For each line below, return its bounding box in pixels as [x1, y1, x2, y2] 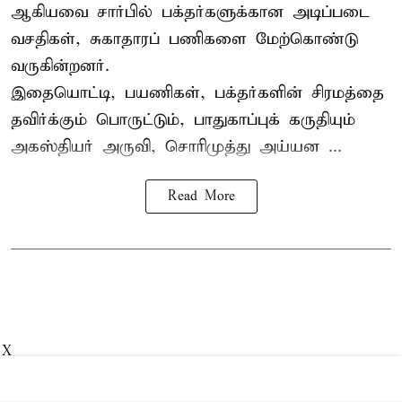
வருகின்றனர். [11, 55, 109, 76]
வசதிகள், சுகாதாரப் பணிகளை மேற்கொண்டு [11, 28, 358, 49]
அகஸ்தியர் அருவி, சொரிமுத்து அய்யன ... [11, 135, 342, 157]
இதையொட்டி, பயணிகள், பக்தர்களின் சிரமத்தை [11, 82, 384, 103]
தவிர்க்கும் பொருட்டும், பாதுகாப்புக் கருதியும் [11, 109, 355, 130]
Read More [167, 188, 235, 205]
